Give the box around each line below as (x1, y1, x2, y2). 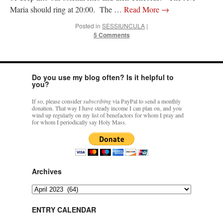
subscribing (83, 97, 111, 105)
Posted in (75, 21, 101, 30)
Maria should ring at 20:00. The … (10, 3, 124, 14)
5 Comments (93, 30, 130, 39)
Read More (124, 3, 161, 14)
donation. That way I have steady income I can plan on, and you (32, 104, 182, 112)
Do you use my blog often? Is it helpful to (32, 72, 174, 82)
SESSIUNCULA (102, 21, 145, 30)
